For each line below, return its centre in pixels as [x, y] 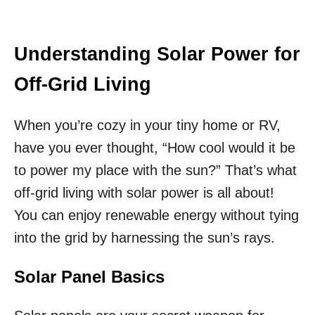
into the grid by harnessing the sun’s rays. [144, 238]
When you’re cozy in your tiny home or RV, [147, 126]
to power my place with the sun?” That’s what [155, 171]
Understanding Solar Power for [157, 54]
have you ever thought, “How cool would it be [155, 148]
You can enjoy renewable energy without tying [156, 216]
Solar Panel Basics [89, 277]
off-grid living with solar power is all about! [144, 193]
